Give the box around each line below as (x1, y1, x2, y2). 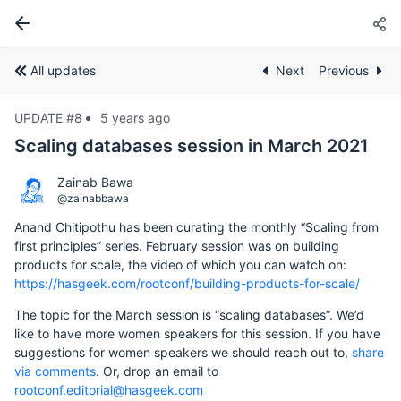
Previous (319, 63, 369, 78)
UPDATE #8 (14, 110, 82, 125)
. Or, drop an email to (96, 363, 218, 379)
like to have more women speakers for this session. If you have (14, 326, 380, 341)
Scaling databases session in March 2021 (14, 135, 369, 157)
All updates (30, 63, 96, 78)
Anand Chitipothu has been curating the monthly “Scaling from (14, 219, 379, 235)
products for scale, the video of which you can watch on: (14, 257, 346, 272)
